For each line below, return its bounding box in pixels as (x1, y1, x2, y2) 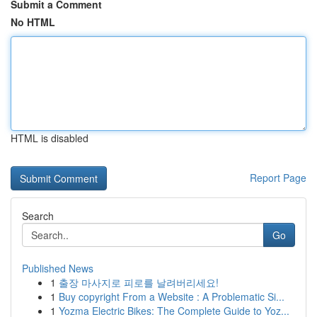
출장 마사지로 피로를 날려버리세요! (59, 275, 219, 289)
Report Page (250, 171, 306, 185)
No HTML (11, 15, 55, 29)
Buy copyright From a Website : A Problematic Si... (59, 289, 284, 304)
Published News (22, 261, 93, 275)
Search (22, 209, 54, 223)
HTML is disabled (11, 131, 88, 145)
